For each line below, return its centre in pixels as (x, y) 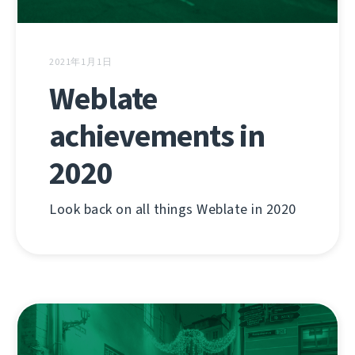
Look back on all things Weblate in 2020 (173, 209)
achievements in (157, 136)
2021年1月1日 (81, 61)
